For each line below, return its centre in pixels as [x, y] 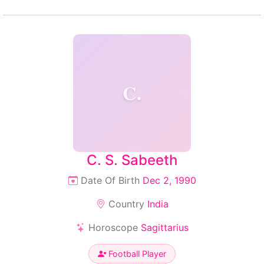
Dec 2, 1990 [169, 180]
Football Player [136, 254]
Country [126, 204]
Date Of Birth [110, 180]
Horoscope [113, 227]
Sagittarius [164, 227]
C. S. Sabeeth [132, 160]
